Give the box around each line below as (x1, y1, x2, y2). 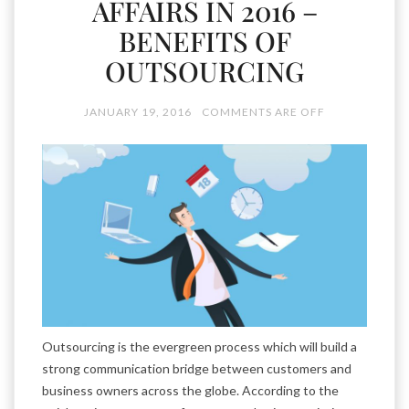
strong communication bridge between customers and (42, 361, 351, 377)
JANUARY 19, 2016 (84, 105, 192, 119)
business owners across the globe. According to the (42, 383, 339, 399)
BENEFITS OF (118, 23, 291, 59)
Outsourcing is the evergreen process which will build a (42, 339, 357, 355)
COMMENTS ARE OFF (202, 105, 325, 119)
